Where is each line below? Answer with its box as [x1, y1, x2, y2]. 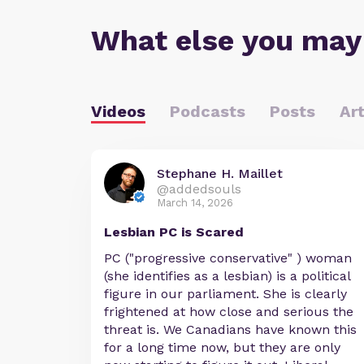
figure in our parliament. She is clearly [104, 286, 347, 302]
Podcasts [170, 102, 245, 122]
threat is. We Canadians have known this [104, 322, 357, 338]
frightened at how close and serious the [104, 304, 353, 320]
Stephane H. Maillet [157, 166, 283, 182]
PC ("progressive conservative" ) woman [104, 250, 352, 266]
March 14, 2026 [157, 197, 233, 210]
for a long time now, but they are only [104, 340, 340, 356]
